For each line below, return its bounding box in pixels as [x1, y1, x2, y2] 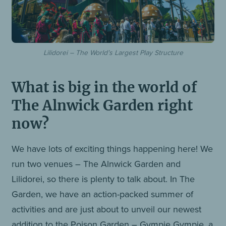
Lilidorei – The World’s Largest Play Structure [43, 47, 183, 58]
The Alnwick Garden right [12, 96, 193, 115]
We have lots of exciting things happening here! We [12, 142, 213, 155]
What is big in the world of [12, 78, 197, 96]
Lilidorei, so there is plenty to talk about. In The [12, 172, 195, 186]
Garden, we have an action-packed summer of [12, 187, 194, 201]
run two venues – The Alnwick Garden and [12, 157, 181, 171]
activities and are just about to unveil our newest [12, 202, 202, 216]
